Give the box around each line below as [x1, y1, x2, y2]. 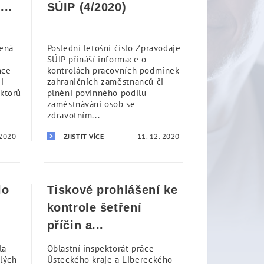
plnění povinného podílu [47, 87, 147, 98]
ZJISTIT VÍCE [63, 132, 104, 141]
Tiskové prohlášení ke [47, 183, 178, 196]
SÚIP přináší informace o [47, 54, 147, 65]
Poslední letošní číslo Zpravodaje [47, 42, 181, 54]
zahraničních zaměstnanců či [47, 76, 164, 87]
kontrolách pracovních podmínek [47, 65, 180, 76]
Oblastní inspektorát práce [47, 243, 154, 254]
